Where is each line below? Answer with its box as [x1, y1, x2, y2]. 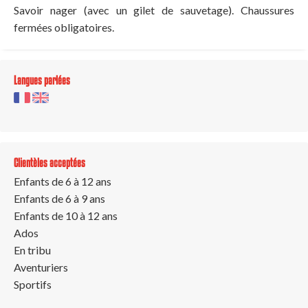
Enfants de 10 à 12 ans [14, 208, 118, 222]
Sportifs [14, 277, 52, 291]
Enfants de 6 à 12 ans [14, 174, 111, 188]
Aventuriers [14, 260, 68, 274]
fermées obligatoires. [14, 20, 114, 34]
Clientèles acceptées [14, 155, 85, 169]
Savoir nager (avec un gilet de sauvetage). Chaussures [14, 3, 294, 16]
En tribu [14, 243, 51, 256]
